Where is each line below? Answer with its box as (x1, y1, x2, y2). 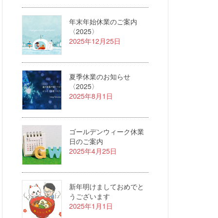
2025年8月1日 (69, 91, 113, 101)
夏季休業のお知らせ (69, 72, 130, 81)
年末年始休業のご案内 (69, 17, 137, 26)
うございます (69, 191, 110, 201)
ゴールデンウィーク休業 (69, 127, 144, 136)
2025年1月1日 (69, 201, 113, 211)
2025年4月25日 (69, 146, 117, 156)
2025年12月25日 (69, 36, 121, 46)
